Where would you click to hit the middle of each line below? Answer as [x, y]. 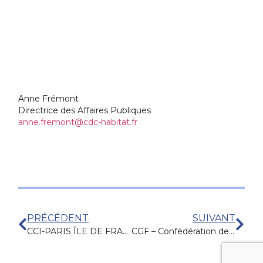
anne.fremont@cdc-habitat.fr [78, 122]
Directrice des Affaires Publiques [85, 111]
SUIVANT [214, 218]
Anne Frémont [49, 99]
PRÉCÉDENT [58, 218]
